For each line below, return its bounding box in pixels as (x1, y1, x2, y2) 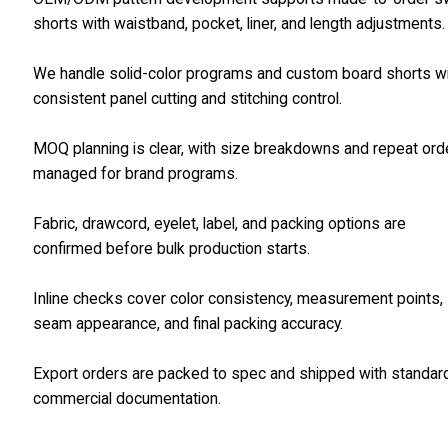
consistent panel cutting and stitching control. (33, 89, 343, 109)
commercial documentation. (33, 389, 222, 409)
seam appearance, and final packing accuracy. (33, 314, 344, 334)
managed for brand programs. (33, 164, 239, 184)
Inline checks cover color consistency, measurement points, (33, 289, 444, 309)
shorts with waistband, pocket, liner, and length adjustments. (33, 14, 446, 34)
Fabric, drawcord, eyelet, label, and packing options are (33, 214, 407, 234)
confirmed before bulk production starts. (33, 239, 311, 259)
